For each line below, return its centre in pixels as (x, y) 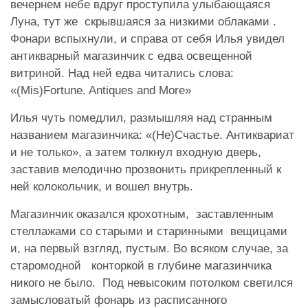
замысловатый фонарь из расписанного (119, 300)
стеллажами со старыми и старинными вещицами (149, 231)
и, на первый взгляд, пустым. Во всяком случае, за (149, 248)
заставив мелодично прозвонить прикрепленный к (146, 169)
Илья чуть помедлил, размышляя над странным (141, 118)
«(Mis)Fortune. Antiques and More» (101, 90)
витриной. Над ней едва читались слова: (122, 73)
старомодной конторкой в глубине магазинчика (141, 265)
